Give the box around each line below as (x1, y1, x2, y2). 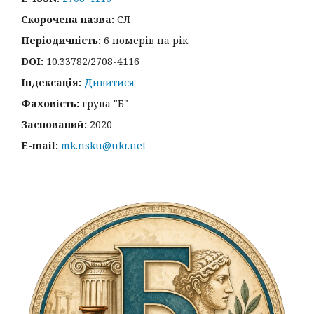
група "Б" (79, 96, 128, 110)
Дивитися (84, 75, 135, 89)
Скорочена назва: (21, 12, 117, 26)
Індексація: (21, 75, 84, 89)
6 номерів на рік (104, 33, 188, 47)
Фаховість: (21, 96, 79, 110)
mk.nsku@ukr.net (61, 138, 146, 152)
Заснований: (21, 117, 90, 131)
